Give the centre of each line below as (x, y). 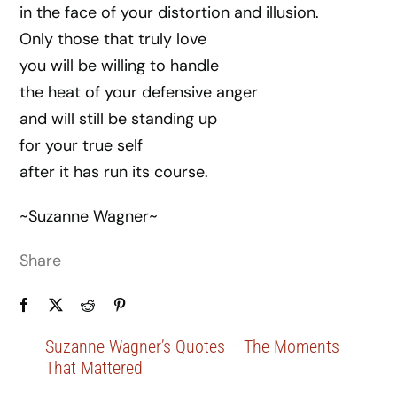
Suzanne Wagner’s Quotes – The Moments (192, 347)
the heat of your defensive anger (139, 93)
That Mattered (93, 368)
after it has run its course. (114, 172)
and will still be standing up (119, 119)
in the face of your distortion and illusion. (170, 13)
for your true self (82, 146)
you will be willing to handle (120, 66)
